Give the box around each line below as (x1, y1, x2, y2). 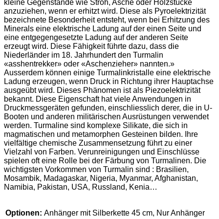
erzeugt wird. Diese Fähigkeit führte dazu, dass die (4, 42, 179, 51)
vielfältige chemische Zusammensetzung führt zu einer (4, 139, 192, 148)
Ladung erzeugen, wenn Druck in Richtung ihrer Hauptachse (4, 77, 214, 86)
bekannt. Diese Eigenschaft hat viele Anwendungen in (4, 95, 191, 104)
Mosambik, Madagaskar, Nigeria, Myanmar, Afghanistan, (4, 174, 198, 183)
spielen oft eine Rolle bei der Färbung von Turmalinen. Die (4, 156, 206, 165)
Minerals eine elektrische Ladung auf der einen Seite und (4, 24, 201, 33)
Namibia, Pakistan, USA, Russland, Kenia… (4, 183, 157, 192)
